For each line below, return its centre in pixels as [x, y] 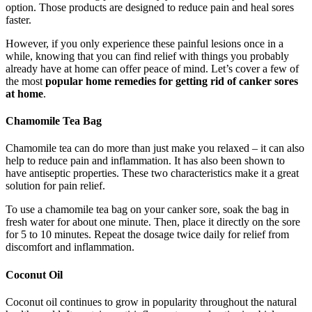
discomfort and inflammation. [70, 247]
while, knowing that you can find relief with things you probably [147, 56]
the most [25, 81]
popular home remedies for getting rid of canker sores [172, 81]
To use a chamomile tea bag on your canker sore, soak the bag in [147, 210]
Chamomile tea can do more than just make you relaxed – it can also [155, 148]
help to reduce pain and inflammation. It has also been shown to [145, 161]
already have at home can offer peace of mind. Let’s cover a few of [152, 68]
